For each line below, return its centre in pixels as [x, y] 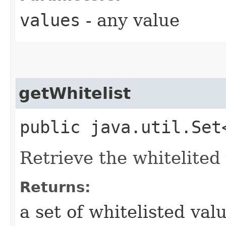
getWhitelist [75, 93]
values [50, 20]
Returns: [55, 187]
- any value [130, 20]
